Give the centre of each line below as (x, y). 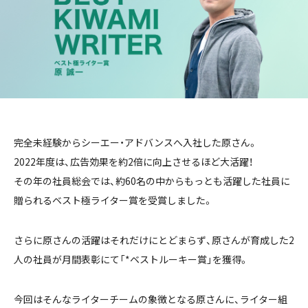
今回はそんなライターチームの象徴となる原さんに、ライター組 (151, 299)
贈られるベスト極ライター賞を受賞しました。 (113, 200)
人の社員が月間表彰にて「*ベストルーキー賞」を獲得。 (131, 259)
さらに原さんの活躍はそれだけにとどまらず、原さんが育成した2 (154, 240)
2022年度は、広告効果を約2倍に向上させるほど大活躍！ (133, 161)
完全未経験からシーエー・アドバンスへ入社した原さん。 (136, 142)
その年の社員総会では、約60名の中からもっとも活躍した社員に (152, 180)
